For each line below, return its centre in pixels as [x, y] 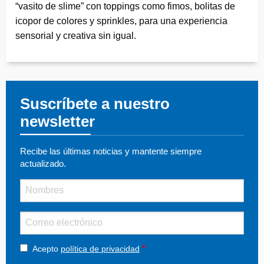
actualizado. [43, 163]
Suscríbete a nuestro [95, 103]
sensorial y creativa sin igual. [76, 35]
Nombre [35, 184]
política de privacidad [100, 248]
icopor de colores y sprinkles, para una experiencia [121, 21]
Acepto [47, 248]
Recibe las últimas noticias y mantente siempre [111, 151]
